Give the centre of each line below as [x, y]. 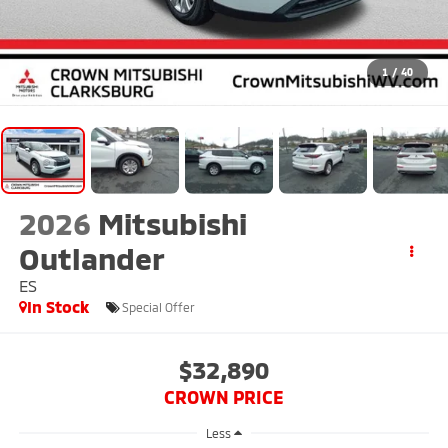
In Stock [57, 307]
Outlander [91, 258]
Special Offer [158, 306]
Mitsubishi [172, 223]
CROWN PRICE [224, 396]
